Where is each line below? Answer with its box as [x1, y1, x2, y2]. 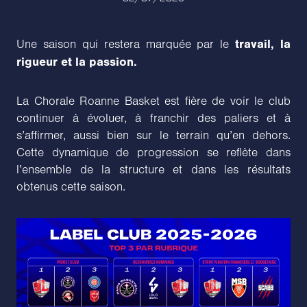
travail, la [229, 36, 291, 51]
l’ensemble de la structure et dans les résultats [16, 162, 291, 177]
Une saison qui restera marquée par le [16, 37, 230, 51]
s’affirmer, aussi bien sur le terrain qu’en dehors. [16, 128, 291, 143]
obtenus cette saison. [16, 180, 125, 194]
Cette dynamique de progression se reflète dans [16, 145, 291, 160]
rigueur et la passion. [16, 54, 137, 69]
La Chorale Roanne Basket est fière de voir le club [16, 94, 291, 108]
